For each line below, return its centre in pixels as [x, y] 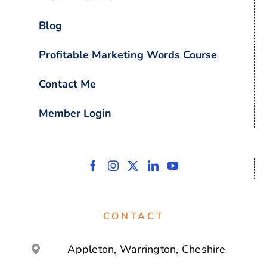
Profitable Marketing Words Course [128, 55]
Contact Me [67, 84]
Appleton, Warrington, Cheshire [146, 249]
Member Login [75, 113]
